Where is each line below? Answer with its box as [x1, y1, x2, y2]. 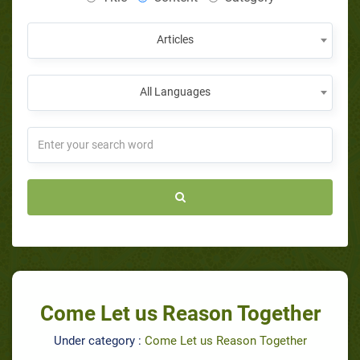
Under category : [53, 333, 145, 348]
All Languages [140, 84, 211, 98]
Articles [157, 32, 194, 46]
